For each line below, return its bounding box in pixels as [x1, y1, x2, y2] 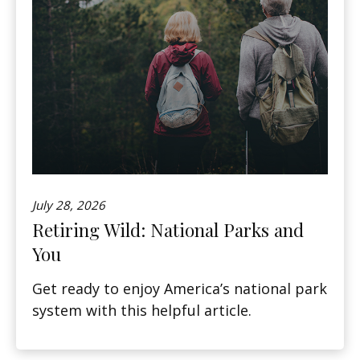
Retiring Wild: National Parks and [32, 218, 304, 243]
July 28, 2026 [32, 197, 105, 214]
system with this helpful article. [32, 301, 252, 321]
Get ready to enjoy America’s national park [32, 279, 327, 299]
